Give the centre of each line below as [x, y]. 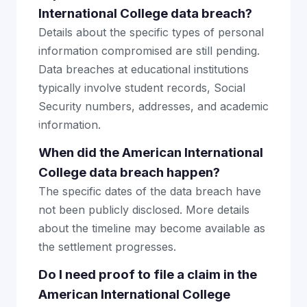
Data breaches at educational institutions [144, 69]
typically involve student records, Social [142, 88]
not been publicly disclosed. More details [144, 210]
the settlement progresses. [107, 247]
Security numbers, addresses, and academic [153, 106]
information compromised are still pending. [149, 51]
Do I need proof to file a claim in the [148, 274]
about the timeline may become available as [152, 228]
